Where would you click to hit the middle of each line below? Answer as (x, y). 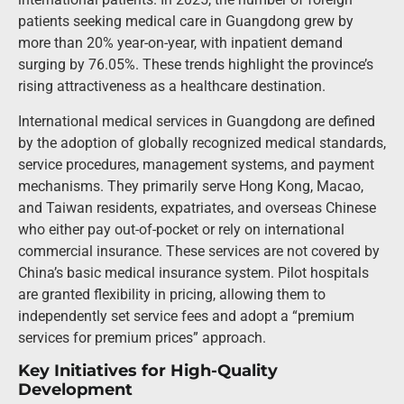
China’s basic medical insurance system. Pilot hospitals (193, 272)
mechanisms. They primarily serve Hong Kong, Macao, (191, 186)
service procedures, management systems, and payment (196, 164)
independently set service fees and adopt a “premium (186, 316)
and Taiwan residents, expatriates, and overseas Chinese (197, 207)
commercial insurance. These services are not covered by (199, 251)
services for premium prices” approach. (142, 337)
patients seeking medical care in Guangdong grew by (186, 22)
